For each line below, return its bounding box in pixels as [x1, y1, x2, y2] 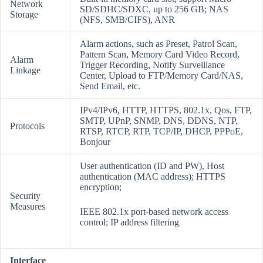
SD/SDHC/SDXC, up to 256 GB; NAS [80, 4, 228, 15]
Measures [10, 201, 45, 212]
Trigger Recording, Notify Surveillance [80, 60, 225, 70]
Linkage [10, 65, 41, 76]
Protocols [10, 121, 45, 131]
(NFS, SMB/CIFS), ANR [80, 15, 175, 25]
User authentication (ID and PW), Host [80, 161, 224, 171]
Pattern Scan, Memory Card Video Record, [80, 49, 240, 60]
